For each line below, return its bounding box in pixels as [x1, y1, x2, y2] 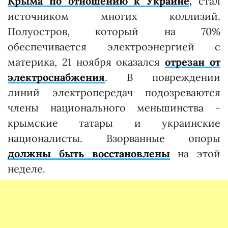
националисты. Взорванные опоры [8, 132, 220, 145]
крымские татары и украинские [8, 117, 220, 129]
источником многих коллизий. [8, 10, 220, 22]
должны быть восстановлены [8, 147, 170, 160]
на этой [169, 147, 220, 160]
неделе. [8, 162, 45, 175]
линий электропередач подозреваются [8, 86, 220, 99]
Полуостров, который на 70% [8, 25, 220, 38]
